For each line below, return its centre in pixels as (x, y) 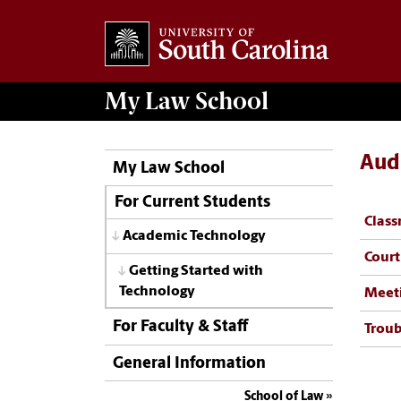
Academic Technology (194, 237)
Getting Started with (196, 271)
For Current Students (192, 203)
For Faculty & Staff (180, 328)
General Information (189, 363)
